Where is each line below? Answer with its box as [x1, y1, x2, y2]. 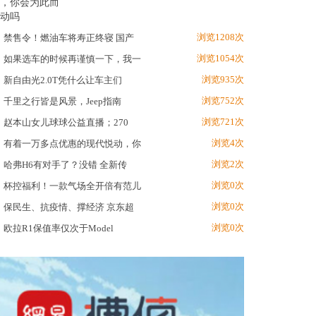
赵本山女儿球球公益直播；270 [4, 117, 128, 128]
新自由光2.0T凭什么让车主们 [4, 75, 122, 85]
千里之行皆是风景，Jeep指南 [4, 96, 121, 107]
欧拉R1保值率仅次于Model [4, 223, 114, 233]
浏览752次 [202, 95, 244, 106]
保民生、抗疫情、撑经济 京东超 [4, 202, 134, 212]
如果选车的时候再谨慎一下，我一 [4, 54, 141, 64]
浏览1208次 [197, 32, 244, 42]
